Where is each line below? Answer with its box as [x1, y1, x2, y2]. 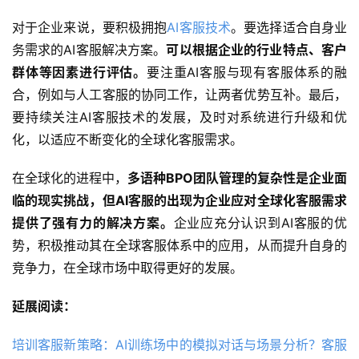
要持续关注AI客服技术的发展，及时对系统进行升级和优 [12, 108, 347, 125]
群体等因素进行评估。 [12, 63, 147, 80]
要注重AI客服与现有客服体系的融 [146, 63, 348, 80]
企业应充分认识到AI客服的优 [173, 214, 347, 231]
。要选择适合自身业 [231, 18, 348, 35]
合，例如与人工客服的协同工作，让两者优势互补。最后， [12, 86, 347, 103]
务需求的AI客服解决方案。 [12, 41, 167, 58]
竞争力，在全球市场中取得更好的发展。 [12, 259, 243, 276]
